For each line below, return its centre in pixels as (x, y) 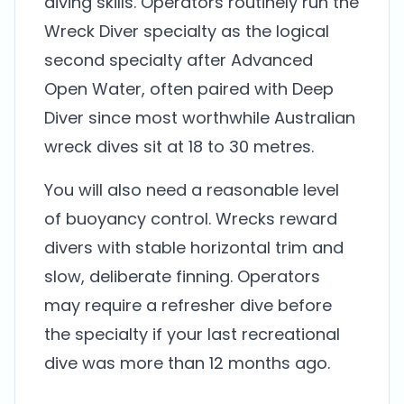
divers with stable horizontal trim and (194, 248)
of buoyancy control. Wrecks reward (191, 219)
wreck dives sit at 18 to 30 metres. (179, 147)
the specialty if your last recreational (192, 334)
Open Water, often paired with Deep (189, 89)
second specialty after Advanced (179, 60)
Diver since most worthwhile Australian (200, 118)
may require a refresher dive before (188, 305)
